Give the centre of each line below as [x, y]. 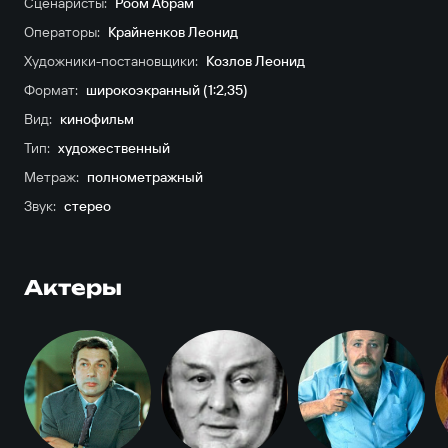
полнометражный [144, 177]
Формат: [50, 90]
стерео [87, 206]
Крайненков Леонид [172, 32]
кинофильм [96, 119]
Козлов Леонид [255, 61]
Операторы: [61, 32]
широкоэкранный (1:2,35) [166, 90]
